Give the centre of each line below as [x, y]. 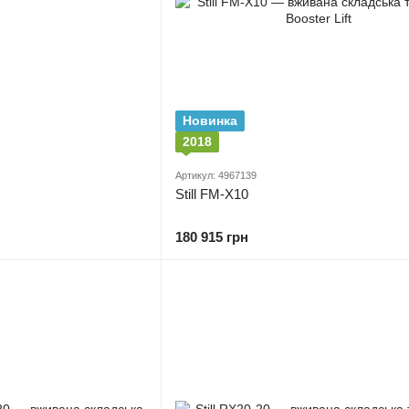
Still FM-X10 [212, 194]
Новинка [210, 121]
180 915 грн [212, 237]
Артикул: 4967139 [216, 175]
